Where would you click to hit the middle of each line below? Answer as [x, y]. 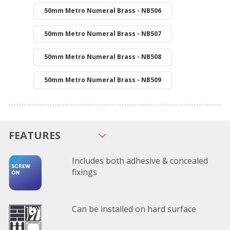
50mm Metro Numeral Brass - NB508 [102, 57]
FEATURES [34, 135]
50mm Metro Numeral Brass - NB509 [102, 80]
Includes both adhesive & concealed [140, 161]
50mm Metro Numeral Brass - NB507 [102, 34]
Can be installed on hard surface [134, 209]
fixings [85, 172]
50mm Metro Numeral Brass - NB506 [102, 11]
